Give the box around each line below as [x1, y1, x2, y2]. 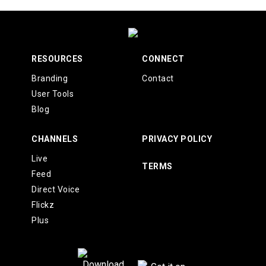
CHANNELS [31, 134, 78, 144]
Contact [142, 74, 174, 83]
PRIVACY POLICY [142, 134, 212, 144]
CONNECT [142, 54, 185, 64]
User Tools [31, 89, 74, 99]
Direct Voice [31, 185, 80, 194]
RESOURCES [31, 54, 83, 64]
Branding [31, 74, 68, 83]
